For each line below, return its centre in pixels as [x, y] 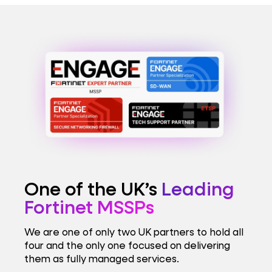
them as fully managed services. [102, 258]
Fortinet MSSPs [89, 207]
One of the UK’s [93, 189]
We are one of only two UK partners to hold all [134, 231]
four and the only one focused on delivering [127, 245]
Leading [198, 189]
